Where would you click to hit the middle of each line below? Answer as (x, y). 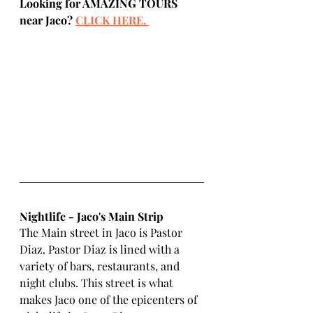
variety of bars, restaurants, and (101, 265)
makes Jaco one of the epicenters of (110, 299)
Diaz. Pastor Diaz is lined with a (101, 249)
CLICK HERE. (111, 20)
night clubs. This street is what (98, 282)
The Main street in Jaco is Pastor (102, 232)
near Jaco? (48, 20)
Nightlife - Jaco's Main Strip (92, 216)
